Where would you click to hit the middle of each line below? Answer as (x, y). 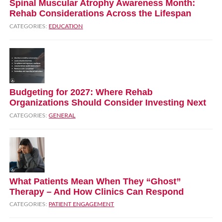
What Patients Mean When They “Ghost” (95, 181)
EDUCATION (66, 26)
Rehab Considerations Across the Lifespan (101, 14)
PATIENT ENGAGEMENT (82, 204)
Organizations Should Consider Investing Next (108, 103)
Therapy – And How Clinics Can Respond (97, 192)
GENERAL (62, 115)
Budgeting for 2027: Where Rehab (81, 92)
